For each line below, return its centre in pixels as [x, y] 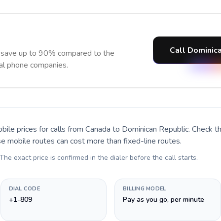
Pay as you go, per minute [164, 200]
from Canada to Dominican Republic [128, 129]
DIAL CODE [24, 189]
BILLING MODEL [145, 189]
